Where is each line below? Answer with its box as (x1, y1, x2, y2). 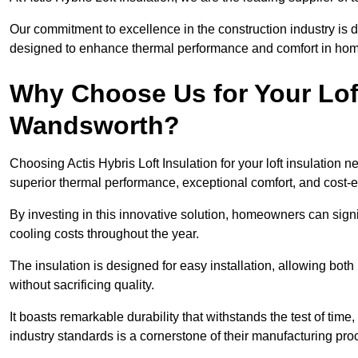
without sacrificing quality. (10, 278, 154, 292)
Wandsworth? (10, 111, 180, 141)
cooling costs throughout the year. (10, 227, 199, 241)
